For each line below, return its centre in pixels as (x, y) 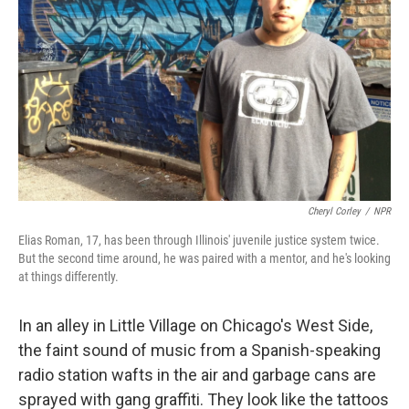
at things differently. (68, 277)
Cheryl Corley (334, 211)
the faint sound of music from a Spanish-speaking (199, 350)
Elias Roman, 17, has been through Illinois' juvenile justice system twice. (199, 240)
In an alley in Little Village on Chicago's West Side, (195, 325)
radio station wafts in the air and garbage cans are (197, 375)
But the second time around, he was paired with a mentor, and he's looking (204, 258)
